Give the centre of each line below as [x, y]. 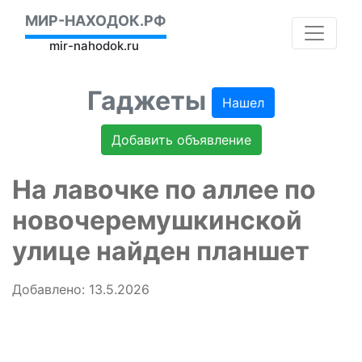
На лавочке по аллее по [164, 190]
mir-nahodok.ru [94, 46]
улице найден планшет [161, 251]
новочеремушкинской [157, 221]
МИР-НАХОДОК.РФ [96, 21]
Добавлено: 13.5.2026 [81, 290]
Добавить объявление [181, 140]
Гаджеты [149, 101]
